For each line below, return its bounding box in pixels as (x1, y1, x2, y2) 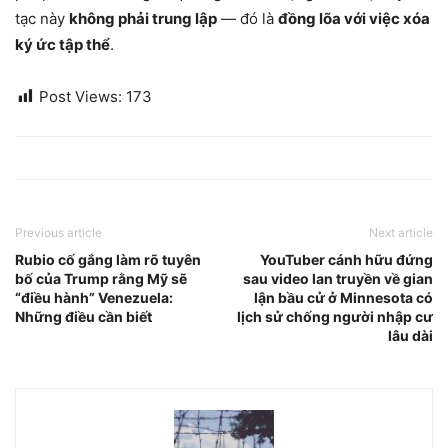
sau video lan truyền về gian (243, 269, 433, 287)
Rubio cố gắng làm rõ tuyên (15, 250, 201, 268)
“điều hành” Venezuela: (15, 288, 173, 306)
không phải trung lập (69, 8, 217, 28)
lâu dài (388, 326, 433, 344)
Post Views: (39, 86, 122, 106)
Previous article (15, 224, 102, 240)
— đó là (217, 8, 278, 28)
